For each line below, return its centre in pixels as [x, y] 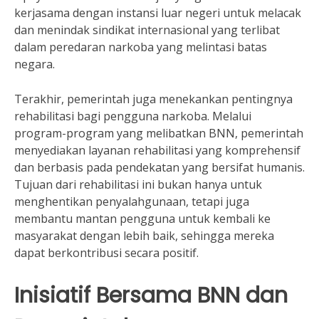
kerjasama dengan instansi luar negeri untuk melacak [158, 13]
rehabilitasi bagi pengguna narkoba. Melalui [133, 116]
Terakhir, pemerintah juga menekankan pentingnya [153, 99]
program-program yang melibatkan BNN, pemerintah [159, 133]
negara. [35, 64]
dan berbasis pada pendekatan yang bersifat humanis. [159, 167]
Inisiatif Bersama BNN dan [151, 295]
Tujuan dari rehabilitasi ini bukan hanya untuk [138, 184]
